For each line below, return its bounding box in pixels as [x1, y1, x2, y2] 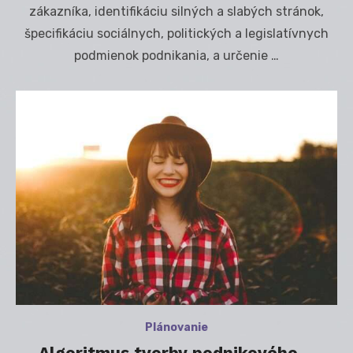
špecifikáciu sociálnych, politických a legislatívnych [24, 25, 329, 41]
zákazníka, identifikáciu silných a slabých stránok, [29, 3, 324, 19]
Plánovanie [145, 320, 208, 334]
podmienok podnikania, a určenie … [74, 47, 279, 63]
